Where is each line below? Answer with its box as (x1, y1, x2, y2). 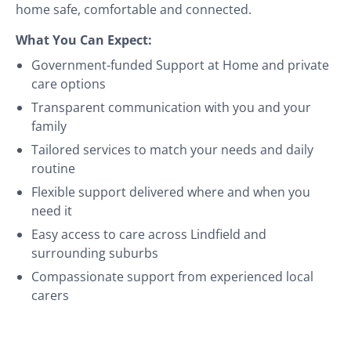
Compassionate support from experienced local (31, 267, 313, 285)
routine (31, 159, 75, 177)
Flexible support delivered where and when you (31, 183, 310, 201)
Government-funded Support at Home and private (31, 56, 329, 74)
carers (31, 286, 69, 304)
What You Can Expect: (16, 31, 152, 49)
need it (31, 201, 72, 219)
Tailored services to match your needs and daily (31, 140, 313, 158)
